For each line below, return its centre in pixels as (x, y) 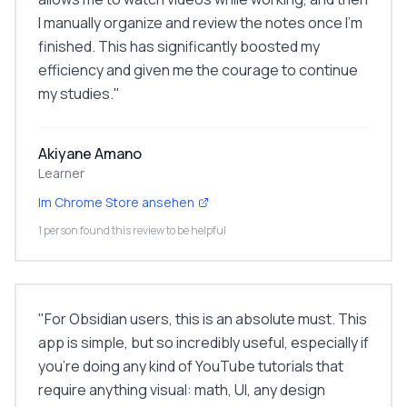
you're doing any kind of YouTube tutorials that (191, 366)
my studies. (76, 94)
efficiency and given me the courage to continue (198, 70)
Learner (61, 173)
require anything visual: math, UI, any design (182, 390)
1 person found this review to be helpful (132, 230)
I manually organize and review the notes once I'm (200, 23)
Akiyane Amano (90, 154)
